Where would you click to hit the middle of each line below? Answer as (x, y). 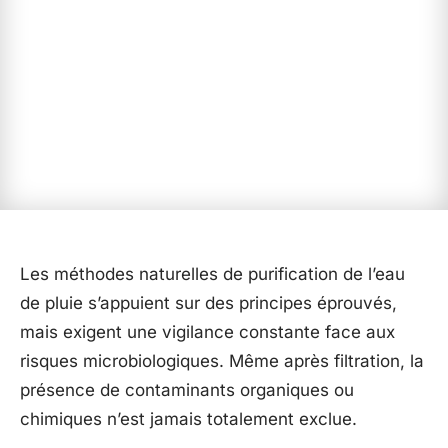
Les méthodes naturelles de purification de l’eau (212, 274)
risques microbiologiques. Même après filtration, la (222, 361)
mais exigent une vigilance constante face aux (207, 332)
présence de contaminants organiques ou (187, 390)
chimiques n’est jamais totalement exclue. (188, 419)
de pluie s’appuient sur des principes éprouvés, (208, 303)
